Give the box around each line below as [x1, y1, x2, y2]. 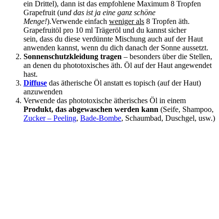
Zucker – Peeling [23, 114, 76, 123]
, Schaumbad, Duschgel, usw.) [121, 114, 215, 123]
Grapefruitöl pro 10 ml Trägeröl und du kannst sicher [23, 26, 186, 35]
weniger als [109, 17, 144, 26]
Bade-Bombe [80, 114, 121, 123]
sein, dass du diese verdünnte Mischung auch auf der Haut [23, 35, 203, 44]
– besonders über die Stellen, [122, 52, 212, 61]
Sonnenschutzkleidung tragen [23, 52, 122, 61]
